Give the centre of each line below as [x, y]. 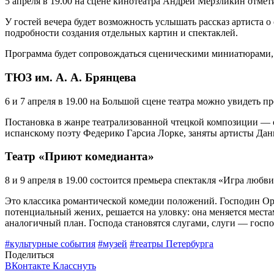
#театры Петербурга [172, 244]
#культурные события [50, 244]
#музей [113, 244]
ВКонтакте [29, 266]
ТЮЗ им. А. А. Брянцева [71, 77]
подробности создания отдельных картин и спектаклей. [121, 33]
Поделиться [29, 255]
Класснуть [74, 266]
